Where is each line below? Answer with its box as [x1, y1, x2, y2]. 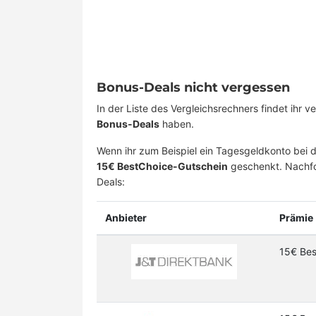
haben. [159, 118, 197, 130]
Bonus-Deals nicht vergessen [97, 80, 290, 95]
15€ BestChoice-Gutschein [97, 160, 228, 172]
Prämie [279, 212, 313, 224]
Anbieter [105, 212, 147, 224]
